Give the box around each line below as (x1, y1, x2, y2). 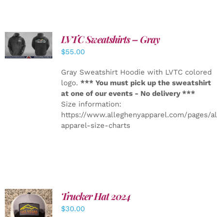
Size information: (61, 100, 121, 108)
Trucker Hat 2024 (61, 189, 131, 202)
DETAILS (15, 44, 43, 51)
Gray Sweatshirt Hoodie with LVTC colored (61, 68, 212, 77)
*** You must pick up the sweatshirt (80, 78, 211, 87)
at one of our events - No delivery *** (61, 89, 195, 98)
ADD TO (16, 203, 42, 211)
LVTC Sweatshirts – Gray (61, 32, 160, 46)
